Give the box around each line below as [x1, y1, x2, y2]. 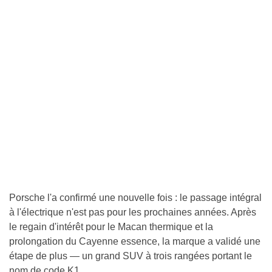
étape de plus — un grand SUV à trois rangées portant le [9, 251, 252, 262]
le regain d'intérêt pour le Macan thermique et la [9, 222, 213, 233]
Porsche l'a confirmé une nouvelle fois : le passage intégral [9, 192, 262, 203]
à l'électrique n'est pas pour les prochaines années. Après [9, 207, 256, 218]
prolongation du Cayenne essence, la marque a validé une [9, 236, 260, 247]
